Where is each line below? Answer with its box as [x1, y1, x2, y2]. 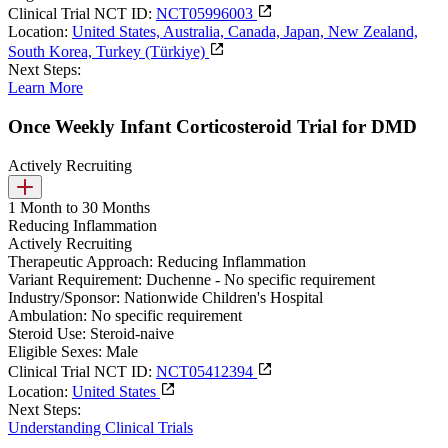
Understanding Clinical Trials [8, 418, 193, 436]
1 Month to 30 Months [8, 198, 150, 216]
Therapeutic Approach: [8, 252, 153, 270]
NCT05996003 [156, 5, 257, 23]
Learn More [8, 79, 83, 97]
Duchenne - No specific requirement [146, 270, 375, 288]
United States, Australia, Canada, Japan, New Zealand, [72, 23, 418, 41]
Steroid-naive [90, 324, 174, 342]
